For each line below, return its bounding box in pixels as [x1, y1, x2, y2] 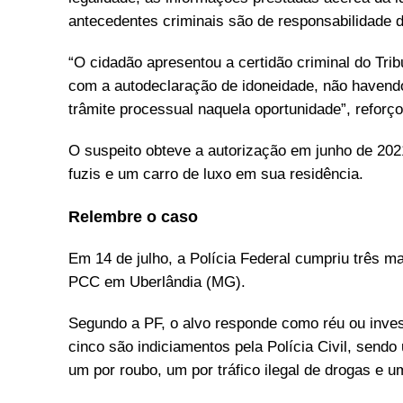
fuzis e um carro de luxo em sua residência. [68, 166, 363, 184]
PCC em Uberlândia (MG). [68, 273, 246, 291]
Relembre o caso [68, 208, 198, 227]
